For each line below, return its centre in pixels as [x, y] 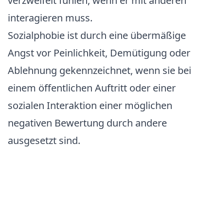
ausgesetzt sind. [44, 140]
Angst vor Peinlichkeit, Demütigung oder [99, 53]
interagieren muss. [50, 18]
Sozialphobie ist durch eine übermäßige [97, 35]
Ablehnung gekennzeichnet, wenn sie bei [100, 70]
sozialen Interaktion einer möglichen [90, 105]
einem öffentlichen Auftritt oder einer [92, 88]
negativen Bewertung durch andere [87, 123]
